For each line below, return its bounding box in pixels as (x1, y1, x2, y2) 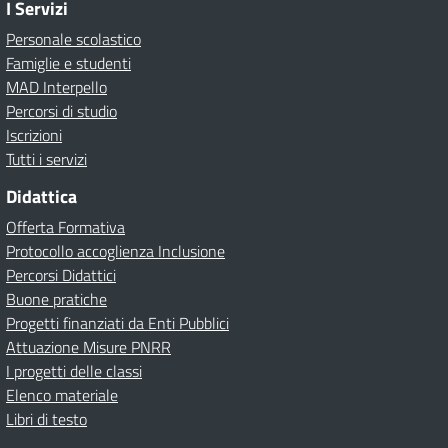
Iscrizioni (6, 123, 62, 147)
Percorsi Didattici (6, 263, 116, 287)
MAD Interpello (6, 75, 107, 99)
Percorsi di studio (6, 99, 117, 123)
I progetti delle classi (6, 359, 142, 383)
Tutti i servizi (6, 147, 87, 171)
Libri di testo (6, 407, 87, 431)
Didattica (6, 183, 77, 210)
